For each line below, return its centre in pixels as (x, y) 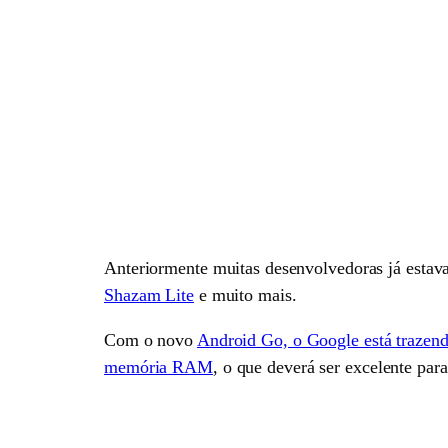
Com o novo (150, 339)
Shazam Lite (149, 294)
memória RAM (158, 366)
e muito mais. (245, 294)
